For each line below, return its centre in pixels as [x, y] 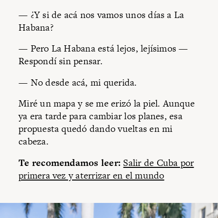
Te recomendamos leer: [70, 163]
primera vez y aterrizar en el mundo [91, 175]
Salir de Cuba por [159, 163]
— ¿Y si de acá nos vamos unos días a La [101, 15]
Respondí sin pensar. [62, 61]
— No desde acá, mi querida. [78, 82]
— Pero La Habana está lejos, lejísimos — [103, 49]
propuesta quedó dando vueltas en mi [96, 129]
